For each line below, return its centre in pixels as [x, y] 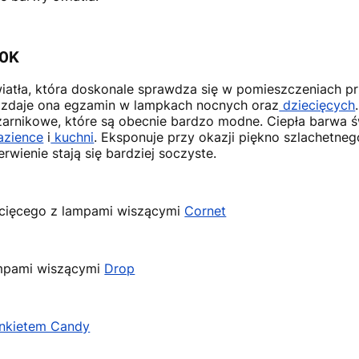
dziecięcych [317, 105]
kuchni [73, 137]
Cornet [206, 211]
